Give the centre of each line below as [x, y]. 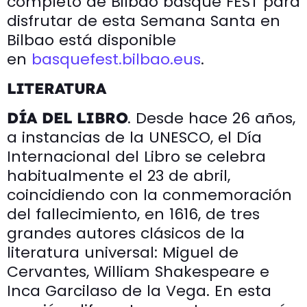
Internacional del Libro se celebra [136, 156]
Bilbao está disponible [91, 40]
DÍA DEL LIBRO [67, 118]
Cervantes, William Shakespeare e [138, 271]
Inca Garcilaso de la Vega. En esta [139, 291]
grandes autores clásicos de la [126, 233]
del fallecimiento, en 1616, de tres [133, 214]
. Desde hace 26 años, [212, 118]
